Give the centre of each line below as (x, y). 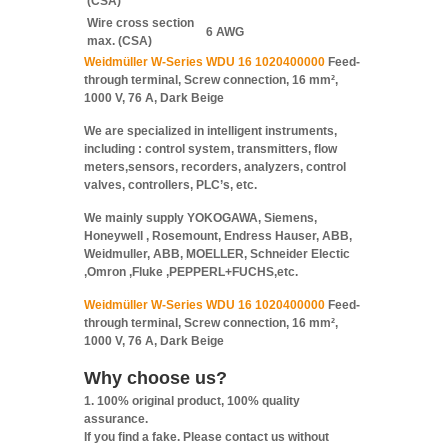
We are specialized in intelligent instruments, (210, 130)
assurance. (116, 418)
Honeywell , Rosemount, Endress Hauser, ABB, (218, 235)
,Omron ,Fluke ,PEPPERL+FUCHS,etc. (191, 271)
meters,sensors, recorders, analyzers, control (215, 166)
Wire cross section (140, 22)
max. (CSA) (119, 40)
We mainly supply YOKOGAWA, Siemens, (200, 217)
